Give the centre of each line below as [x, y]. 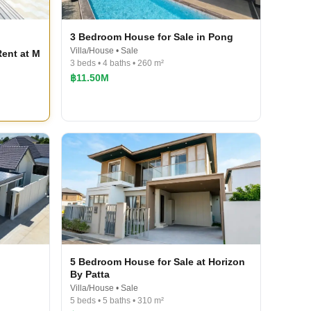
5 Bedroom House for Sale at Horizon [158, 262]
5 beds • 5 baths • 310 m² [117, 301]
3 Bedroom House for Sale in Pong [152, 37]
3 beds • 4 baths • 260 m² [117, 63]
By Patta [90, 274]
